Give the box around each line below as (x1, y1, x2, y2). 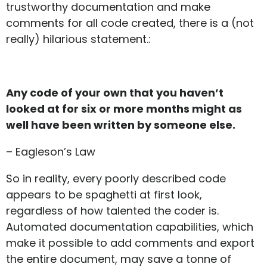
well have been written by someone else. (6, 117, 235, 133)
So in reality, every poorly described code (6, 171, 226, 187)
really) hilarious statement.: (6, 32, 154, 47)
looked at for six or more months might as (6, 101, 242, 117)
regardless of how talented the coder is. (6, 203, 219, 219)
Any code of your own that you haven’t (6, 85, 223, 101)
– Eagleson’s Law (6, 144, 95, 160)
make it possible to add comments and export (6, 235, 254, 251)
